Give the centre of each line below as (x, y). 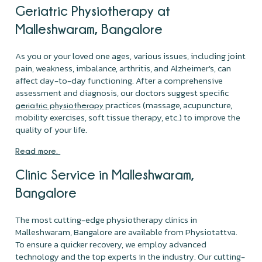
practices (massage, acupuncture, (168, 105)
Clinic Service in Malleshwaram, (105, 174)
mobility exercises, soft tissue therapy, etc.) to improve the (128, 117)
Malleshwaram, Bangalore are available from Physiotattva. (127, 232)
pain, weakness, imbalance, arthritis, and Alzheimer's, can (123, 68)
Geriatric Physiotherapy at (93, 10)
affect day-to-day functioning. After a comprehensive (119, 80)
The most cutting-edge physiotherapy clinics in (106, 219)
